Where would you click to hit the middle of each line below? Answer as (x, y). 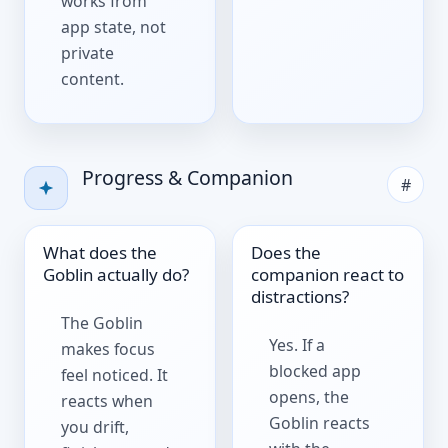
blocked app (315, 370)
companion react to (328, 275)
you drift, (95, 426)
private (88, 52)
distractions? (300, 297)
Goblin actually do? (116, 275)
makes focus (108, 348)
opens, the (309, 396)
